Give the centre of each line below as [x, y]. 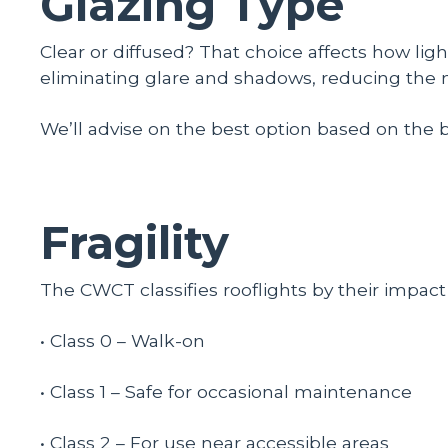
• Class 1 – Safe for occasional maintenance [226, 391]
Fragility [134, 242]
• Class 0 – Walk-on [122, 340]
